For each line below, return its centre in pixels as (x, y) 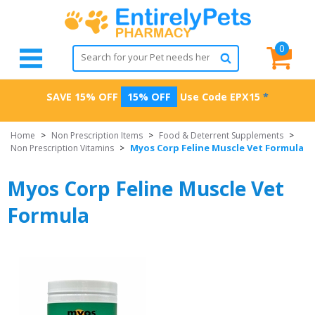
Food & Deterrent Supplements (221, 135)
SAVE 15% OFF (82, 97)
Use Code (204, 97)
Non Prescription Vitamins (62, 148)
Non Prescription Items (97, 135)
